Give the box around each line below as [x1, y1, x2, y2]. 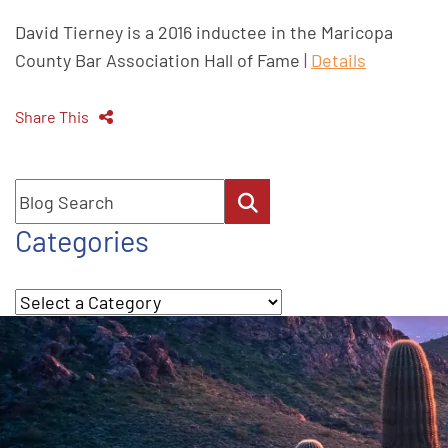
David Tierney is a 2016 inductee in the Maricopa [15, 21, 393, 43]
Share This [15, 107, 89, 126]
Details [311, 49, 366, 71]
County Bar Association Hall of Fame [15, 49, 304, 71]
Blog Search [14, 181, 109, 203]
